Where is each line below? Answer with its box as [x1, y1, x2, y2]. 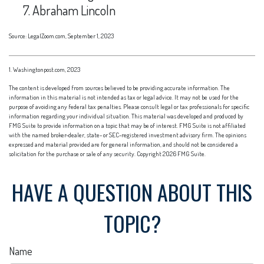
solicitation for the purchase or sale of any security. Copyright [9, 149, 163, 158]
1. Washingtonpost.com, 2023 [9, 65, 80, 74]
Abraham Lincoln [32, 1, 115, 18]
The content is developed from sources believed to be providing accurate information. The [9, 83, 230, 92]
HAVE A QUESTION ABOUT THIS [12, 176, 252, 207]
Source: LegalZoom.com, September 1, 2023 [9, 31, 114, 40]
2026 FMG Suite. [163, 149, 206, 158]
